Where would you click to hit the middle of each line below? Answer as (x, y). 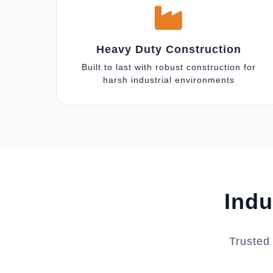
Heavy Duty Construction (169, 49)
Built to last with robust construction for (169, 67)
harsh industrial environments (169, 80)
